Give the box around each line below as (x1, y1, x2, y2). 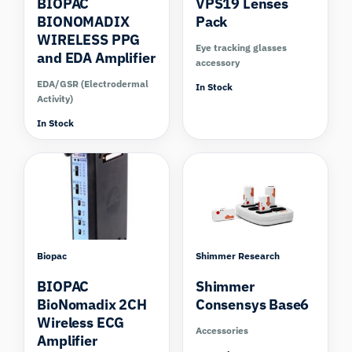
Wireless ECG (37, 313, 125, 332)
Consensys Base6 (196, 295, 310, 313)
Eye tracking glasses (196, 41, 287, 53)
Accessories (196, 324, 248, 336)
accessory (196, 56, 240, 68)
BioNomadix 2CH (37, 295, 147, 313)
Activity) (37, 92, 74, 104)
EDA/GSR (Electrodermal (37, 77, 149, 90)
